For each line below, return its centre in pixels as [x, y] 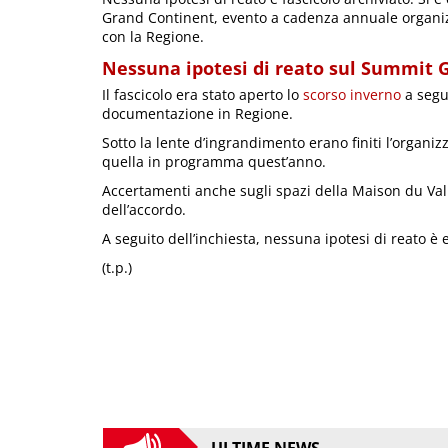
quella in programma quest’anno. [214, 162]
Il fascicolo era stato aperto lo [202, 95]
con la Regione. [153, 37]
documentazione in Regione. [197, 114]
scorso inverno [352, 95]
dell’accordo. [144, 210]
